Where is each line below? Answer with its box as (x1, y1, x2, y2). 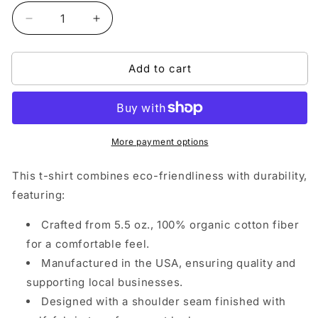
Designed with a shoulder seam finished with (41, 295, 286, 308)
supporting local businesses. (26, 275, 183, 289)
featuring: (12, 188, 65, 202)
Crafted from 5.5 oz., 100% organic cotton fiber (41, 218, 300, 231)
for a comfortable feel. (26, 237, 150, 251)
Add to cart (128, 61, 192, 75)
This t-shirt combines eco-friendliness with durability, (12, 169, 308, 182)
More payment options (111, 136, 209, 147)
